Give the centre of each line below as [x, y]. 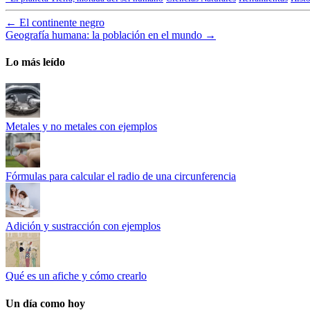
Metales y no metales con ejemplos [81, 127]
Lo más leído [35, 62]
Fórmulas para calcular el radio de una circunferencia [121, 176]
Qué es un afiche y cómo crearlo [76, 276]
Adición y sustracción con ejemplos [83, 226]
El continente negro [62, 22]
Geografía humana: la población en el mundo [104, 35]
